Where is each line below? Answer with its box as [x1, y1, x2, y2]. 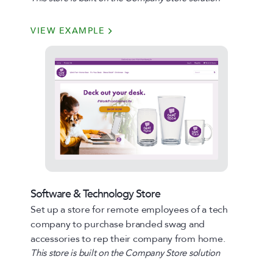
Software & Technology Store [30, 186, 160, 202]
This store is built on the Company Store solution [30, 247, 220, 259]
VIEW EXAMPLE [30, 25, 105, 37]
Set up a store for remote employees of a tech [30, 203, 228, 216]
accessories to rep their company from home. [30, 232, 225, 246]
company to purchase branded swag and [30, 218, 205, 231]
